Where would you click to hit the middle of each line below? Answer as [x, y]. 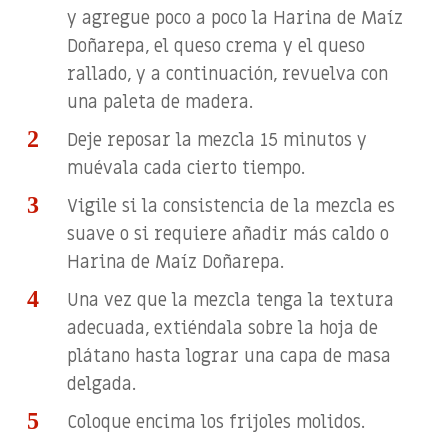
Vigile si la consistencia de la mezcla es [231, 207]
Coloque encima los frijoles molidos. [216, 423]
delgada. [102, 385]
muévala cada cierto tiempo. [186, 169]
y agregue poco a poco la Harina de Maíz [235, 19]
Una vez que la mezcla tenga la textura [231, 301]
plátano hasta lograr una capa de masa [229, 357]
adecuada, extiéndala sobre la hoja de [223, 329]
